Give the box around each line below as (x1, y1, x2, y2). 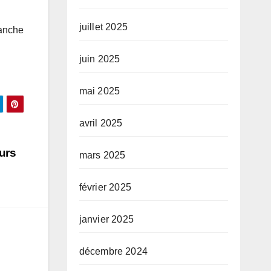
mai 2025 (79, 86, 120, 96)
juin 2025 (79, 54, 120, 64)
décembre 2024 (79, 246, 148, 256)
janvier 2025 (79, 214, 134, 224)
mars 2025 (79, 150, 126, 160)
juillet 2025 (79, 22, 128, 32)
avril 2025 (79, 118, 123, 128)
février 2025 (79, 182, 131, 192)
